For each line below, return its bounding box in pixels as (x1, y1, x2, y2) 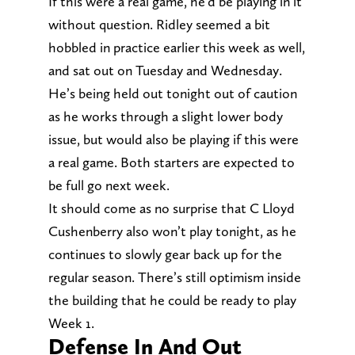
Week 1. (48, 314, 94, 331)
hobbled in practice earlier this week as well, (48, 38, 305, 55)
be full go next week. (48, 176, 170, 193)
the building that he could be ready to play (48, 291, 296, 308)
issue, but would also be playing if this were (48, 130, 299, 147)
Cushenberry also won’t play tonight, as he (48, 222, 296, 239)
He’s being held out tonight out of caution (48, 84, 297, 101)
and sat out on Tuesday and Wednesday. (48, 61, 282, 78)
